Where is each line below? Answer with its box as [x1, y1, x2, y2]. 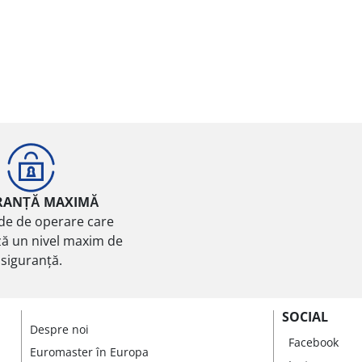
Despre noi [29, 321, 89, 337]
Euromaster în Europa [29, 343, 149, 360]
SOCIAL [282, 307, 328, 326]
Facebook [288, 334, 339, 350]
